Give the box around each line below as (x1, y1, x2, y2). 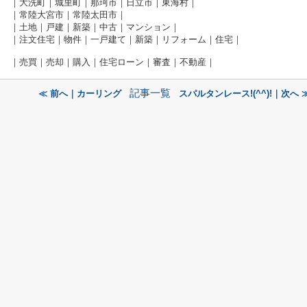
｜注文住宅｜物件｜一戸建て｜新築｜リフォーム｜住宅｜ (10, 34, 242, 45)
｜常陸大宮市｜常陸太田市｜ (10, 9, 126, 20)
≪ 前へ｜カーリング (38, 88, 121, 99)
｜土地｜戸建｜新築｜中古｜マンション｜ (10, 21, 180, 32)
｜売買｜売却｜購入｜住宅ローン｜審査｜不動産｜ (10, 56, 215, 67)
